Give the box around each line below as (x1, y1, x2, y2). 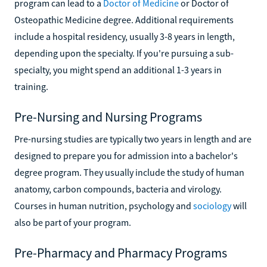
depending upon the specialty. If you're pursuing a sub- (14, 46, 234, 59)
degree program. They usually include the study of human (14, 166, 244, 178)
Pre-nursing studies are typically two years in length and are (14, 132, 252, 145)
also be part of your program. (14, 216, 131, 228)
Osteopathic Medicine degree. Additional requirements (14, 13, 234, 26)
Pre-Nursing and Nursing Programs (14, 108, 202, 125)
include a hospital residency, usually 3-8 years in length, (14, 30, 235, 42)
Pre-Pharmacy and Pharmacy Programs (14, 244, 227, 261)
